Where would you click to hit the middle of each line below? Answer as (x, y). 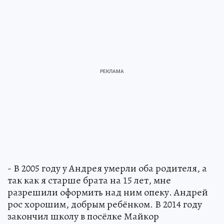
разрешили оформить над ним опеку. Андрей (108, 192)
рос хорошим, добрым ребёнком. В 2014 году (105, 204)
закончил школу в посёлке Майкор (83, 216)
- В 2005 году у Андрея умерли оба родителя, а (107, 168)
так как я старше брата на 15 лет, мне (89, 180)
